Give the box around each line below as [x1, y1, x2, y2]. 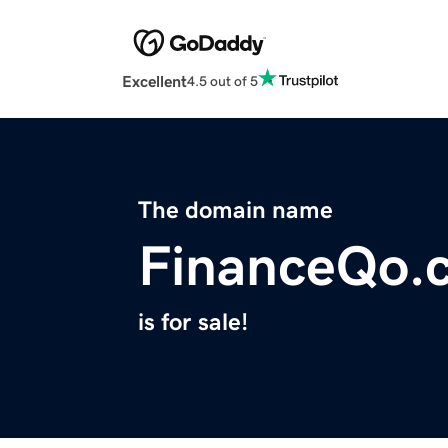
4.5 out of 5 [187, 73, 258, 88]
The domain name [138, 198, 333, 223]
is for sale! [138, 310, 248, 335]
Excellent [122, 73, 187, 90]
